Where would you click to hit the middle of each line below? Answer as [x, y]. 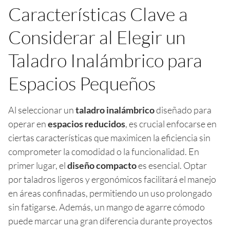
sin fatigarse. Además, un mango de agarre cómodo [107, 207]
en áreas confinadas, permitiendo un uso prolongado [110, 193]
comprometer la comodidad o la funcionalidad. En [104, 151]
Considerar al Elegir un [97, 37]
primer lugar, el [38, 165]
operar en [28, 123]
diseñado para [183, 110]
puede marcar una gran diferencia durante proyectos [110, 221]
